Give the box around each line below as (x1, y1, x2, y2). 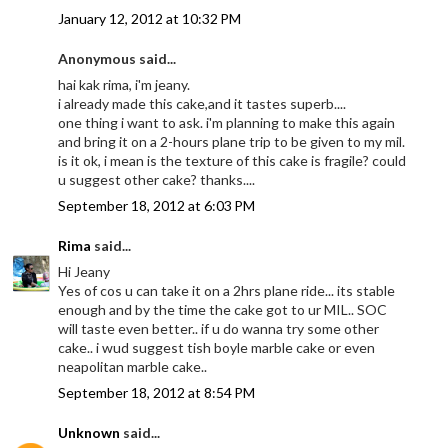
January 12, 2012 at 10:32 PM (58, 10, 242, 28)
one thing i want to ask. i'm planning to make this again (58, 114, 396, 132)
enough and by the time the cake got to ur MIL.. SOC (58, 301, 388, 319)
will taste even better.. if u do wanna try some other (58, 320, 380, 338)
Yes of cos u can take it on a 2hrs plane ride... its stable (58, 282, 396, 300)
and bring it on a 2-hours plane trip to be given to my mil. (58, 133, 406, 151)
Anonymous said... (58, 50, 177, 68)
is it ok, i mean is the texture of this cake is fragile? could (58, 152, 407, 170)
